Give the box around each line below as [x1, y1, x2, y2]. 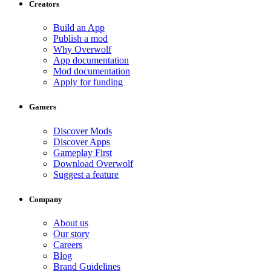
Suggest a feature [53, 169, 119, 180]
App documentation [53, 55, 129, 66]
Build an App [53, 22, 105, 33]
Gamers [29, 102, 56, 112]
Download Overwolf [53, 158, 133, 169]
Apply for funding [53, 77, 123, 88]
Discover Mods [53, 125, 112, 136]
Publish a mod [53, 33, 108, 44]
